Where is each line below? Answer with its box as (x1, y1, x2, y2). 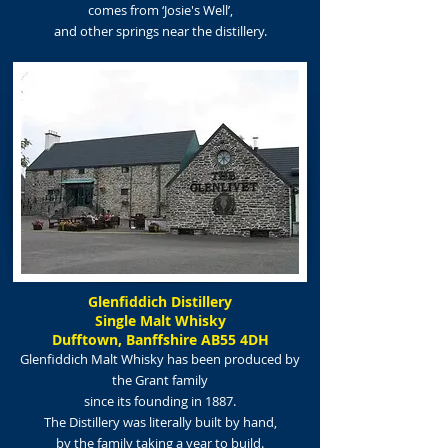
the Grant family (112, 371, 208, 389)
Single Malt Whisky (94, 311, 226, 330)
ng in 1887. (173, 392, 236, 410)
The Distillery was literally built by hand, (43, 413, 277, 431)
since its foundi (84, 392, 173, 410)
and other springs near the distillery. (53, 22, 267, 40)
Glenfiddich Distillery (88, 292, 232, 311)
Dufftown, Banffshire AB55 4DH (51, 330, 269, 349)
